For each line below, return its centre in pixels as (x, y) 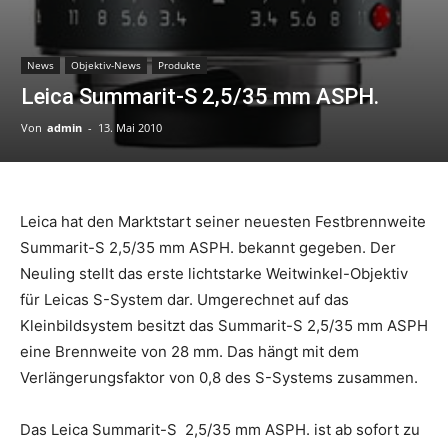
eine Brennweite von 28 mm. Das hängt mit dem (189, 352)
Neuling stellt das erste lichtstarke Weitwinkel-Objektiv (214, 274)
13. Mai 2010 (130, 128)
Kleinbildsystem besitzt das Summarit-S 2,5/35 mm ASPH (224, 326)
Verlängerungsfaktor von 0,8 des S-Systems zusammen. (219, 378)
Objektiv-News (106, 65)
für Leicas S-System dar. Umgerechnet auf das (184, 300)
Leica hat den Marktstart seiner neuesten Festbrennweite (223, 222)
